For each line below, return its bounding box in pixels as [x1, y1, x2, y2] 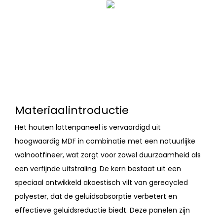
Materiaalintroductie [15, 102, 129, 118]
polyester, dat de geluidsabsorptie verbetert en [15, 191, 177, 202]
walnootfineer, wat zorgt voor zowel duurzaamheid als [15, 150, 201, 160]
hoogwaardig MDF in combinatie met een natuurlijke [15, 136, 195, 147]
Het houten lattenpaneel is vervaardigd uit [15, 122, 161, 133]
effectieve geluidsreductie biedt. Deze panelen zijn [15, 205, 190, 216]
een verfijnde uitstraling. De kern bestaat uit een [15, 164, 181, 174]
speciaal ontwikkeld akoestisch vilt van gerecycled [15, 178, 188, 188]
